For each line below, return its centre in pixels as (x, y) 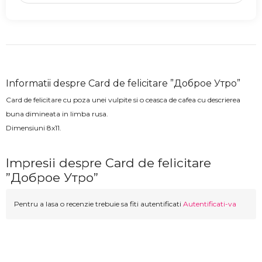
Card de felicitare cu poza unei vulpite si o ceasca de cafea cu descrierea (123, 100)
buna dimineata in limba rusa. (57, 114)
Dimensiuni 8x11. (34, 128)
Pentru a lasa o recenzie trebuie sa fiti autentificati (99, 204)
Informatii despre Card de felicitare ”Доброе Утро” (123, 84)
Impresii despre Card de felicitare (108, 163)
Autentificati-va (210, 204)
